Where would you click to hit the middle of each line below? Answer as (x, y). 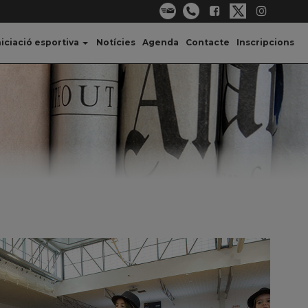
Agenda (161, 42)
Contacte (208, 42)
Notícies (116, 42)
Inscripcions (265, 42)
